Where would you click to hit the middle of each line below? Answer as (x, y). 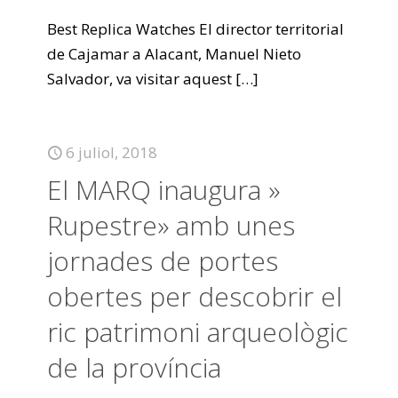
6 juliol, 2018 (111, 152)
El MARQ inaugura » (163, 190)
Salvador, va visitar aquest (139, 79)
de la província (134, 367)
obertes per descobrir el (195, 296)
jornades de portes (163, 261)
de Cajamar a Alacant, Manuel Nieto (174, 54)
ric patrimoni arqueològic (198, 332)
